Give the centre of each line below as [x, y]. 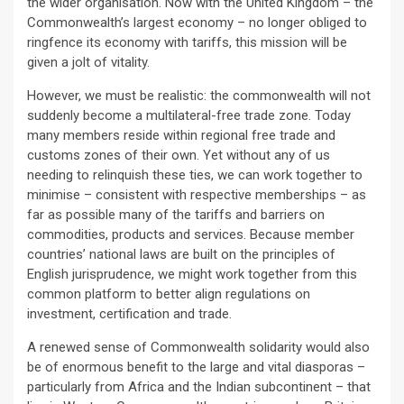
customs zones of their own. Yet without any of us [179, 155]
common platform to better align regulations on [169, 294]
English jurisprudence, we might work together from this [192, 274]
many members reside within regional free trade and [181, 135]
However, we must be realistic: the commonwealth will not [199, 95]
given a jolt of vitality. [88, 62]
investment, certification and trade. [129, 313]
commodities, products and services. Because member [191, 234]
